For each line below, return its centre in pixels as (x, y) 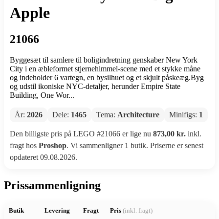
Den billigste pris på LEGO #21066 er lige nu (81, 133)
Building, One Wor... (42, 95)
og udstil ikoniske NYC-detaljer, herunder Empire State (95, 86)
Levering (57, 210)
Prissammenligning (52, 185)
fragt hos (24, 145)
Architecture (138, 114)
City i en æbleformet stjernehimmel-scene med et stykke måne (105, 68)
